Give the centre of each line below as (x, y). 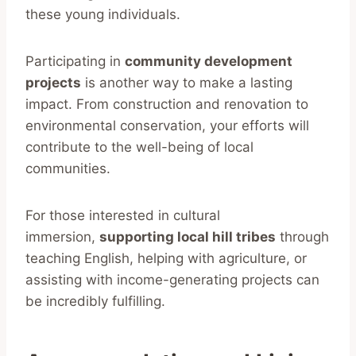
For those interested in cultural (123, 215)
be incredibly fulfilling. (95, 301)
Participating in (75, 61)
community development (209, 61)
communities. (68, 168)
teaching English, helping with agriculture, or (166, 258)
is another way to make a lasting (187, 82)
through (302, 236)
